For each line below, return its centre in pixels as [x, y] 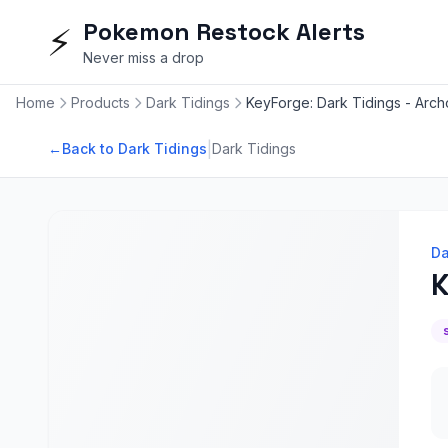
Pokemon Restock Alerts [224, 31]
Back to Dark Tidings [134, 148]
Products [100, 102]
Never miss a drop [143, 57]
